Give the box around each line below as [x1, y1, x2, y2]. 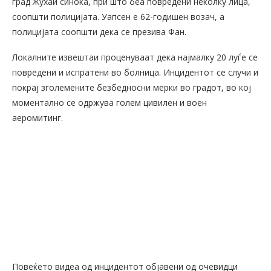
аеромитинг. [12, 112, 63, 124]
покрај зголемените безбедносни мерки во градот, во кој [12, 82, 251, 94]
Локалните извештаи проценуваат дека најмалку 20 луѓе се [12, 51, 258, 64]
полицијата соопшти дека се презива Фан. [12, 26, 186, 38]
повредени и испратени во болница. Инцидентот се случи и [12, 67, 258, 79]
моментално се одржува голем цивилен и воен [12, 97, 207, 109]
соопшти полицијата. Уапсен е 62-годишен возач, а [12, 11, 224, 23]
